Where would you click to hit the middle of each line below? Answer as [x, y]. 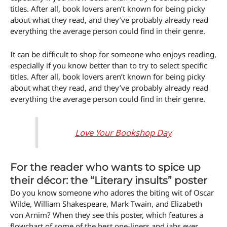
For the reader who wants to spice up [105, 167]
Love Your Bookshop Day [123, 132]
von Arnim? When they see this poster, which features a [107, 215]
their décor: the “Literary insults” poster [109, 181]
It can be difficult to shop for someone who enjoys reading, [113, 54]
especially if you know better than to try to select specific [109, 66]
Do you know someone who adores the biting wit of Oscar [112, 193]
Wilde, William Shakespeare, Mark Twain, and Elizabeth [106, 204]
